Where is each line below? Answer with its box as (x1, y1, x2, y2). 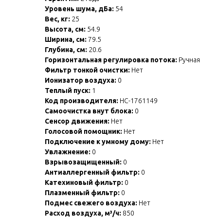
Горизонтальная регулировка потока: (45, 55, 177, 64)
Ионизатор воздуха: (45, 76, 116, 84)
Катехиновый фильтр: (45, 178, 123, 186)
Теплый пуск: (45, 86, 91, 94)
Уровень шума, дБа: (45, 4, 114, 13)
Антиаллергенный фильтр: (45, 168, 140, 176)
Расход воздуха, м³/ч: (45, 209, 121, 217)
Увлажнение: (45, 147, 91, 156)
